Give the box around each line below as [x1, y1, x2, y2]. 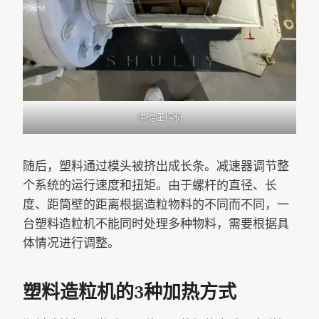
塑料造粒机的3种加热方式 [23, 281, 236, 305]
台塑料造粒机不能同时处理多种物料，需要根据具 [23, 216, 289, 231]
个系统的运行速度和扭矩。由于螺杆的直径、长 [23, 177, 277, 192]
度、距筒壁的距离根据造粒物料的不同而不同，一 [23, 197, 289, 211]
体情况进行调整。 [23, 235, 120, 250]
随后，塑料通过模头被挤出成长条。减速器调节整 [23, 158, 289, 173]
